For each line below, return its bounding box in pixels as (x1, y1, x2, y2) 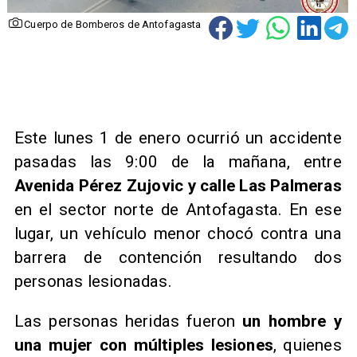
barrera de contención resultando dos (14, 247, 342, 267)
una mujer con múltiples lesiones (14, 335, 274, 355)
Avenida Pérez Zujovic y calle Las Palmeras (14, 175, 342, 195)
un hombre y (242, 312, 342, 331)
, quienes (273, 335, 342, 355)
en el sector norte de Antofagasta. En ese (14, 199, 342, 219)
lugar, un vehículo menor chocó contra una (14, 223, 342, 243)
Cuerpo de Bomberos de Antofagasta (24, 18, 202, 31)
